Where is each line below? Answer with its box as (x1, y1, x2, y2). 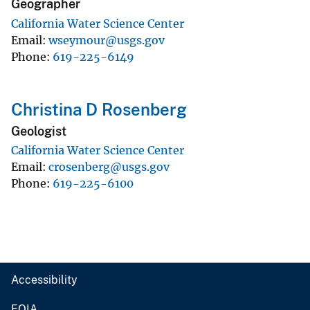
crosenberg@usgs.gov (48, 160, 170, 174)
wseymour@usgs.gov (48, 33, 165, 47)
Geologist (11, 123, 66, 138)
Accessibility (11, 273, 77, 287)
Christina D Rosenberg (11, 99, 187, 119)
